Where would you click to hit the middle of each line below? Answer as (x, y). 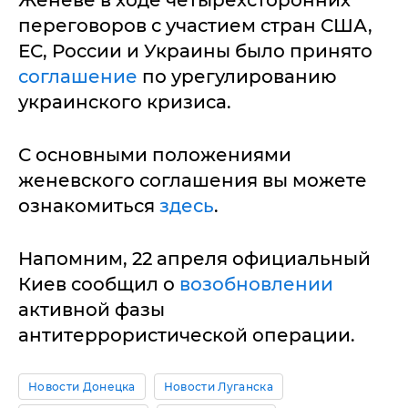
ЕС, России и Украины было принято (195, 51)
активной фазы (92, 310)
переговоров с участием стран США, (195, 25)
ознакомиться (89, 206)
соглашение (78, 76)
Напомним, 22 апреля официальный (194, 259)
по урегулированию (237, 76)
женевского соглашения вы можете (193, 180)
